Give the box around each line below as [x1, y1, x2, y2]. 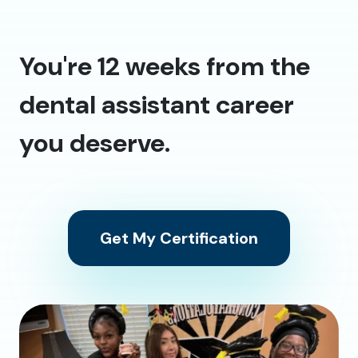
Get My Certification [100, 227, 258, 249]
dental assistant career [19, 87, 294, 121]
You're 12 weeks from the [19, 49, 310, 83]
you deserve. [19, 125, 170, 160]
